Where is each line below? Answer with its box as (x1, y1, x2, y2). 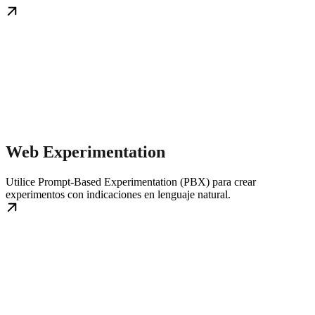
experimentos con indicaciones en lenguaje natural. (6, 188, 231, 201)
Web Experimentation (6, 143, 165, 162)
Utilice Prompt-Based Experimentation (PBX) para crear (6, 176, 256, 188)
